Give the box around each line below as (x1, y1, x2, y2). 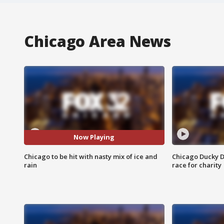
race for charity (171, 160, 221, 169)
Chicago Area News (24, 30, 171, 51)
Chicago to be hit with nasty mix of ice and (24, 151, 157, 161)
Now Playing (73, 132, 115, 142)
